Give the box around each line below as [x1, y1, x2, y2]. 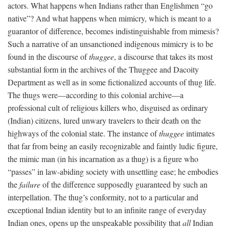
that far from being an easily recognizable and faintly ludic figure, [8, 140, 218, 151]
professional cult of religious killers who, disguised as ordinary [8, 102, 208, 113]
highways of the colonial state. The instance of [8, 127, 159, 139]
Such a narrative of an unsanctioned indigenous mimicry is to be [8, 38, 213, 49]
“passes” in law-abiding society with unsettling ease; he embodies [8, 166, 218, 177]
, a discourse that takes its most [114, 51, 213, 62]
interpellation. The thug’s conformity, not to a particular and [8, 191, 198, 202]
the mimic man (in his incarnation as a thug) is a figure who [8, 153, 198, 164]
